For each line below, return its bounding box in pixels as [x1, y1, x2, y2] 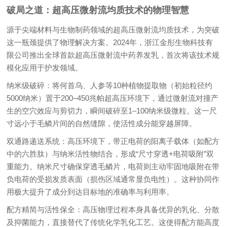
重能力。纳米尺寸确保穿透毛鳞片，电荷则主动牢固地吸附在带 [7, 162, 220, 171]
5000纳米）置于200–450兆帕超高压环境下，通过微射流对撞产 [7, 93, 219, 102]
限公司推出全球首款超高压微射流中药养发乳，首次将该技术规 [7, 50, 220, 59]
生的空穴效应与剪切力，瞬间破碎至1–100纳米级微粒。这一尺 [7, 106, 217, 115]
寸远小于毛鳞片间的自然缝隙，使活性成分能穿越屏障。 [7, 119, 197, 128]
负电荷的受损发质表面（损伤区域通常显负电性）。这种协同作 [7, 174, 220, 183]
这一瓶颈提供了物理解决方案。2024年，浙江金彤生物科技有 [7, 37, 213, 47]
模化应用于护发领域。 [7, 63, 83, 72]
